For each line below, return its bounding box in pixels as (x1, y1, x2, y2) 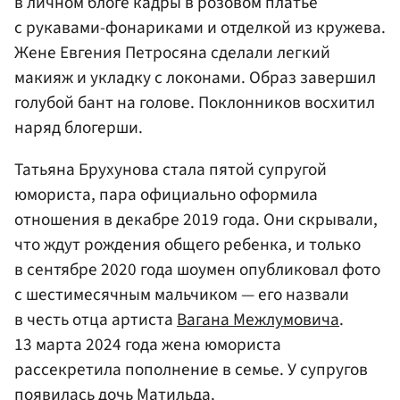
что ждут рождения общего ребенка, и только (14, 231, 361, 257)
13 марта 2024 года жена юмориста (14, 331, 281, 357)
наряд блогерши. (14, 114, 143, 140)
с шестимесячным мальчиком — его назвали (14, 281, 349, 307)
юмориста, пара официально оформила (14, 181, 318, 207)
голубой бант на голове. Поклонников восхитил (14, 89, 375, 115)
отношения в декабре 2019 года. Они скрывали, (14, 206, 378, 232)
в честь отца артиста (14, 306, 177, 332)
